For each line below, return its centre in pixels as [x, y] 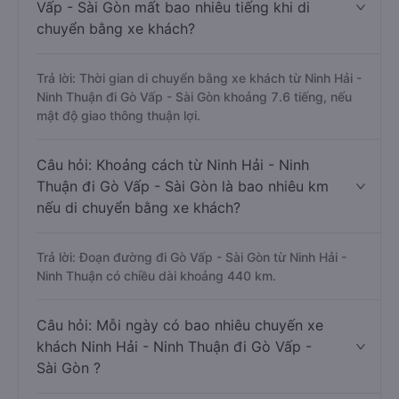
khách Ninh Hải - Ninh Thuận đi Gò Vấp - [174, 346]
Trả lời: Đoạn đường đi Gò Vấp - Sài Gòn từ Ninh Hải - [191, 257]
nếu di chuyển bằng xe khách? [138, 208]
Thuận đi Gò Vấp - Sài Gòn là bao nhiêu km [183, 186]
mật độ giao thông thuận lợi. [118, 115]
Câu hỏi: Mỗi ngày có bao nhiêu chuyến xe [180, 325]
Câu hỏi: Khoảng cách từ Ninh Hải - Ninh [173, 165]
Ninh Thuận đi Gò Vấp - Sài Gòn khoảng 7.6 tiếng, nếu [194, 97]
